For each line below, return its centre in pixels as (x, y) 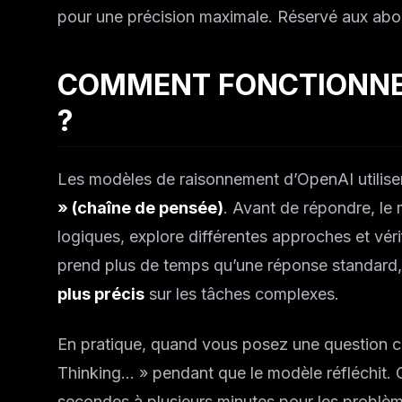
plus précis (101, 294)
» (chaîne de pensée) (140, 208)
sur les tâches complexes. (242, 294)
